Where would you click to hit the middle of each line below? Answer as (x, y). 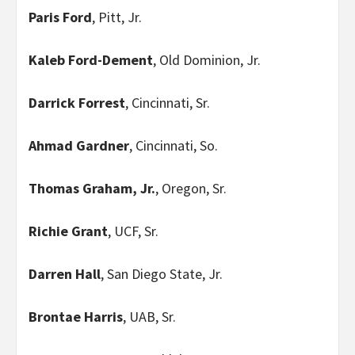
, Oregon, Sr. (191, 188)
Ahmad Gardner (79, 145)
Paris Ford (60, 17)
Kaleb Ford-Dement (91, 59)
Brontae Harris (76, 316)
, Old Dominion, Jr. (207, 59)
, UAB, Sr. (149, 316)
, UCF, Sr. (133, 231)
